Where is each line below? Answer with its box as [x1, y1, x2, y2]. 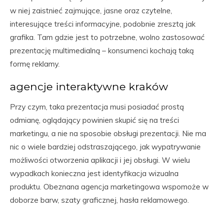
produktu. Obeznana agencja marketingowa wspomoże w [10, 182, 209, 191]
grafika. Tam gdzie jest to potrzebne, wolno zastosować [10, 33, 205, 42]
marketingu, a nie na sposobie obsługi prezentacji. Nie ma [10, 129, 206, 138]
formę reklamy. [10, 59, 60, 69]
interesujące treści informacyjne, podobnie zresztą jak [10, 19, 195, 29]
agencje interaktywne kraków [10, 80, 168, 93]
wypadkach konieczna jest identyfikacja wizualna [10, 169, 179, 178]
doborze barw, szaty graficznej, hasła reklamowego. [10, 195, 189, 205]
